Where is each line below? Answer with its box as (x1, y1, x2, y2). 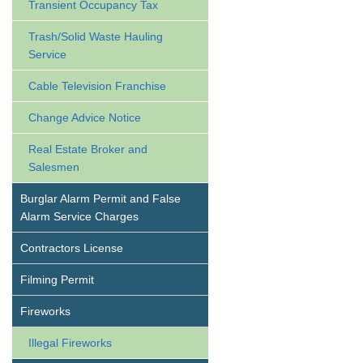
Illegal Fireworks (28, 336, 112, 349)
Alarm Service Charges (20, 210, 139, 223)
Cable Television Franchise (28, 79, 166, 92)
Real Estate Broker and (28, 143, 147, 156)
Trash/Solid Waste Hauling (28, 30, 163, 43)
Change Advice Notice (28, 111, 141, 124)
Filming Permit (20, 273, 94, 286)
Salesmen (28, 160, 79, 173)
